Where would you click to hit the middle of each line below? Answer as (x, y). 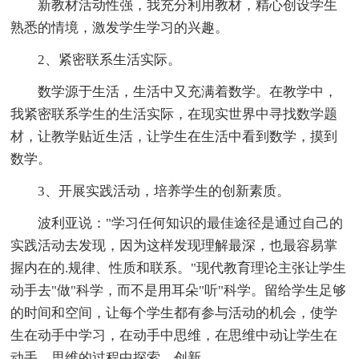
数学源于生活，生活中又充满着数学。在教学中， (174, 91)
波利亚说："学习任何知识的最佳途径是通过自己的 (177, 223)
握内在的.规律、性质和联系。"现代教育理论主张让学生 (179, 268)
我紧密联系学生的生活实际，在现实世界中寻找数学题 (174, 114)
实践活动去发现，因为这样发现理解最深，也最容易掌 (174, 245)
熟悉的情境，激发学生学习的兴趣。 (120, 27)
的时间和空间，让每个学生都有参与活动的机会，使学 (174, 313)
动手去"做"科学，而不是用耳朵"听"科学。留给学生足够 (179, 290)
